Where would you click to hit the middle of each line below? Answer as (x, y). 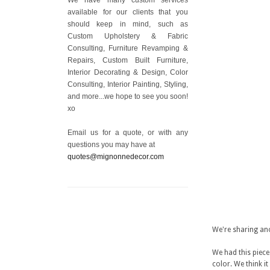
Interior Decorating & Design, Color (128, 72)
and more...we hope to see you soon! (128, 96)
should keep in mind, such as (128, 24)
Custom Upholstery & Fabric (128, 36)
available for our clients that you (128, 12)
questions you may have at (111, 144)
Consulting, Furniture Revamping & (128, 48)
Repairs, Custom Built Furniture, (128, 60)
